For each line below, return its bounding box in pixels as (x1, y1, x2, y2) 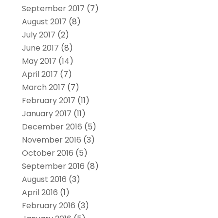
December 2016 (21, 121, 82, 133)
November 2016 (21, 134, 81, 146)
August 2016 (21, 174, 67, 185)
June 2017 (21, 42, 59, 54)
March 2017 (21, 82, 65, 93)
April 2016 (21, 187, 58, 199)
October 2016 (21, 147, 73, 159)
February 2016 (21, 200, 75, 212)
